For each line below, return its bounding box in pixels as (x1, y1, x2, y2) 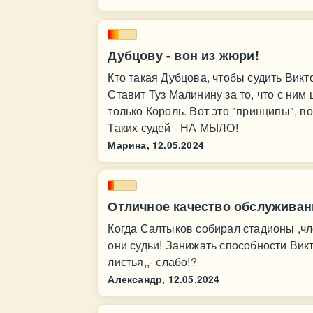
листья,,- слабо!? (108, 254, 197, 270)
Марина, (108, 138, 150, 152)
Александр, (108, 272, 166, 286)
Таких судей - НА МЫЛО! (108, 119, 238, 136)
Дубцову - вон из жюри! (108, 46, 259, 64)
